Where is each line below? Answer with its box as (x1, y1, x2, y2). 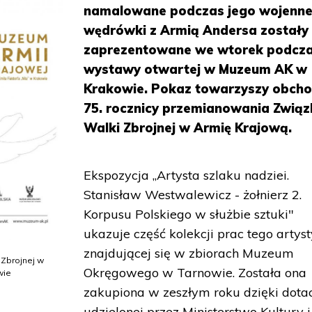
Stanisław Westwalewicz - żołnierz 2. (84, 187, 302, 203)
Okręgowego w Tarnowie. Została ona (84, 265, 307, 281)
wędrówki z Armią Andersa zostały (84, 22, 309, 38)
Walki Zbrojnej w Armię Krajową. (84, 120, 292, 136)
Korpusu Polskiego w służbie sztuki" (84, 206, 295, 222)
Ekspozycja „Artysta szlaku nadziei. (84, 167, 290, 183)
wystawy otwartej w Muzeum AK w (84, 61, 308, 77)
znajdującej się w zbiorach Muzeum (84, 245, 295, 261)
